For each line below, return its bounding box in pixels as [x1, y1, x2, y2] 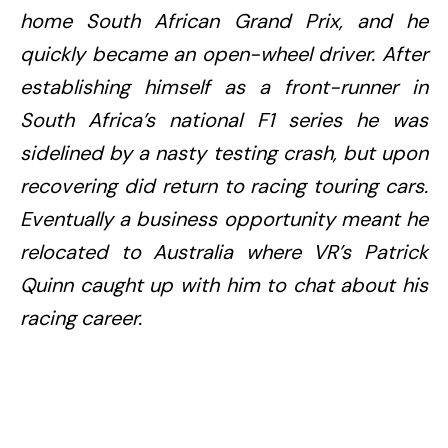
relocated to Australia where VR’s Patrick [20, 238, 428, 265]
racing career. [20, 304, 142, 331]
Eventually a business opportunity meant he [20, 205, 428, 232]
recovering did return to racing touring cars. [20, 172, 428, 199]
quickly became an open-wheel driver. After [20, 40, 428, 67]
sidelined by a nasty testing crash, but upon [20, 139, 428, 166]
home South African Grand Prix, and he [20, 7, 428, 34]
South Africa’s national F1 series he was [20, 106, 428, 133]
